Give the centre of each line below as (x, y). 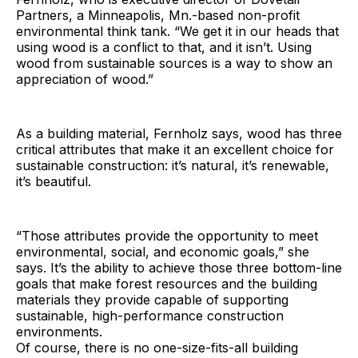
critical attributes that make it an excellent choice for (175, 149)
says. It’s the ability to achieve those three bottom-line (179, 267)
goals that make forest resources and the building (167, 283)
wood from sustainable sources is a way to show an (174, 63)
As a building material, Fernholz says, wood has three (179, 133)
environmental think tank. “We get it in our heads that (177, 31)
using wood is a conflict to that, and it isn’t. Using (164, 47)
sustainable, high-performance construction (150, 315)
